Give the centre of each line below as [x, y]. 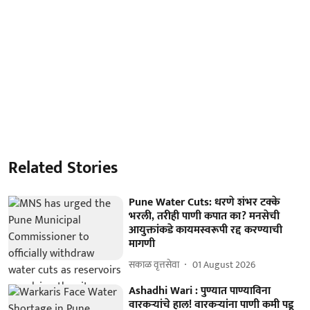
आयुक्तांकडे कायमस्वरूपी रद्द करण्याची [206, 230]
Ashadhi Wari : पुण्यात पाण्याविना [200, 291]
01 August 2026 [224, 265]
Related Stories [63, 168]
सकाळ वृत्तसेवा [154, 265]
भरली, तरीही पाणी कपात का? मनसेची [204, 216]
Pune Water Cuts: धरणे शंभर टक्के [205, 202]
